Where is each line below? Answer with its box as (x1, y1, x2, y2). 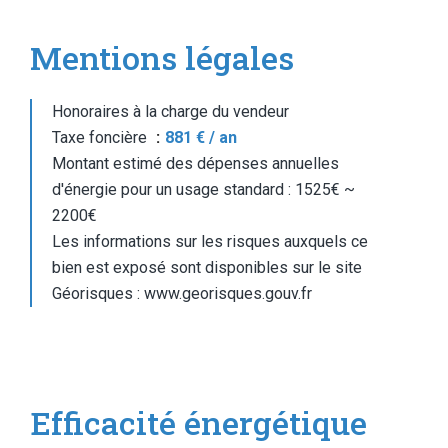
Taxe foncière (52, 128, 151, 147)
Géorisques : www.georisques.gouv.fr (52, 284, 312, 303)
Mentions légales (30, 36, 294, 79)
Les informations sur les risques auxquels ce (52, 232, 368, 251)
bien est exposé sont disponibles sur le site (52, 258, 362, 277)
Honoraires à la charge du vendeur (52, 102, 289, 121)
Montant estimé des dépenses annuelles (52, 154, 339, 173)
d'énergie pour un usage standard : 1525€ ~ (52, 180, 355, 199)
